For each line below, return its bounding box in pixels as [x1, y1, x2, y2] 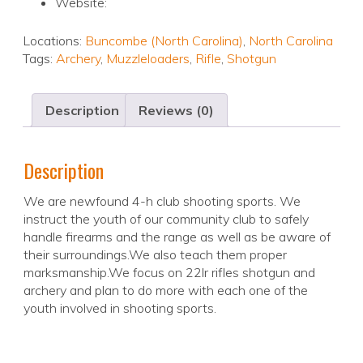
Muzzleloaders [106, 50, 190, 67]
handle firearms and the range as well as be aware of [23, 228, 331, 246]
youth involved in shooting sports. [23, 300, 216, 317]
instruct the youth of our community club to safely [23, 211, 309, 228]
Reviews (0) [139, 102, 214, 119]
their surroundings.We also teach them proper [23, 246, 287, 263]
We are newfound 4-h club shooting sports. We [23, 193, 301, 210]
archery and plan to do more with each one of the [23, 282, 308, 299]
